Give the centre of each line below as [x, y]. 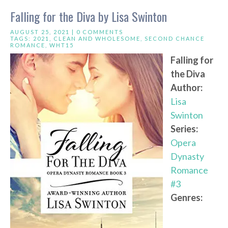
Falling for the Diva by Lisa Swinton [89, 17]
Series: [184, 129]
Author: [187, 88]
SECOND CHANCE [175, 39]
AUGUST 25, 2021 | [43, 32]
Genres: [187, 198]
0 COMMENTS [100, 32]
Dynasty [187, 156]
